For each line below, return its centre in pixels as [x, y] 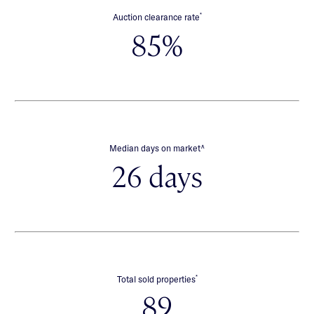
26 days [157, 175]
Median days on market [155, 148]
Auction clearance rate [156, 17]
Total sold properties [156, 279]
